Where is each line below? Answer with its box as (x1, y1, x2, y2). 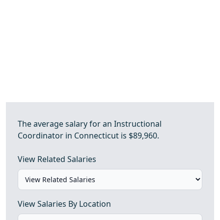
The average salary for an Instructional (18, 118, 162, 129)
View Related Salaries (18, 154, 96, 165)
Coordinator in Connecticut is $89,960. (18, 130, 159, 141)
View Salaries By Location (18, 198, 111, 209)
